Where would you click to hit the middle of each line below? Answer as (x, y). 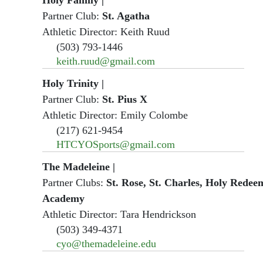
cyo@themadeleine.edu (106, 243)
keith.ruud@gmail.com (106, 61)
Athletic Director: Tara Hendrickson (119, 214)
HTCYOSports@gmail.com (116, 144)
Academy (63, 198)
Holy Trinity (70, 83)
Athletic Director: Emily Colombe (115, 115)
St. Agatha (126, 16)
